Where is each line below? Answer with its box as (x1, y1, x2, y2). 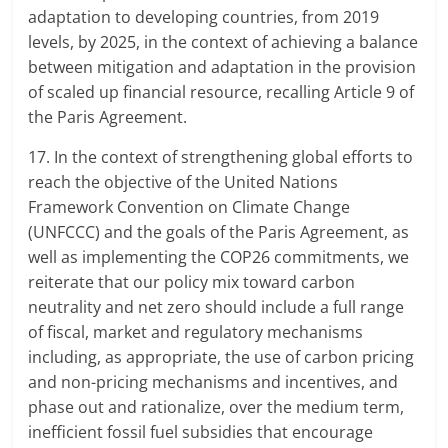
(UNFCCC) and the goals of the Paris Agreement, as (28, 221, 410, 244)
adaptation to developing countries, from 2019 (28, 6, 380, 29)
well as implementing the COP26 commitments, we (28, 246, 410, 269)
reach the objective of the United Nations (28, 171, 339, 194)
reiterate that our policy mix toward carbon (28, 271, 356, 294)
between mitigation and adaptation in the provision (28, 56, 417, 79)
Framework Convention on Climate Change (28, 196, 351, 219)
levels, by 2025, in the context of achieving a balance (28, 31, 419, 54)
